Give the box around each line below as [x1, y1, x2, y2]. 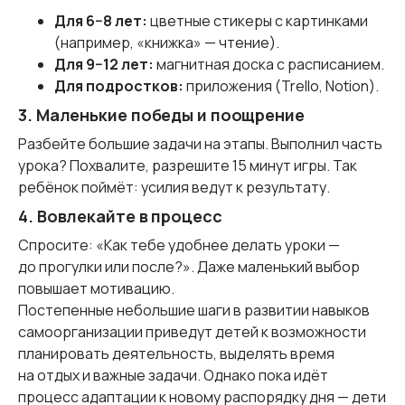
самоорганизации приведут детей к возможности [18, 321, 366, 342]
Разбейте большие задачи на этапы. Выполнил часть [18, 133, 382, 154]
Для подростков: [54, 75, 184, 96]
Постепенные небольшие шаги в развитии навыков [18, 299, 370, 320]
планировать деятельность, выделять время [18, 343, 334, 363]
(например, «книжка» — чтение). [54, 32, 279, 52]
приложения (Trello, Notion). [184, 75, 379, 96]
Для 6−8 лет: [54, 10, 147, 31]
